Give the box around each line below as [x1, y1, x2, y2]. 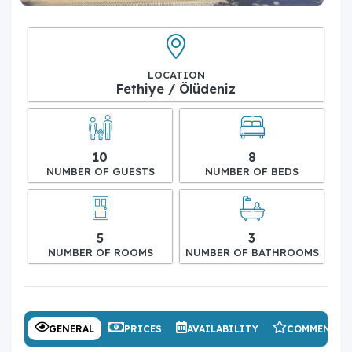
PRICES [124, 322, 162, 335]
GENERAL [49, 322, 94, 335]
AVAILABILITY [187, 322, 258, 335]
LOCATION [147, 68, 205, 81]
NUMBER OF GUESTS [46, 164, 155, 178]
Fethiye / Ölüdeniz [116, 80, 236, 97]
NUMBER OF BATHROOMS [185, 245, 319, 258]
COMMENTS [287, 322, 344, 335]
